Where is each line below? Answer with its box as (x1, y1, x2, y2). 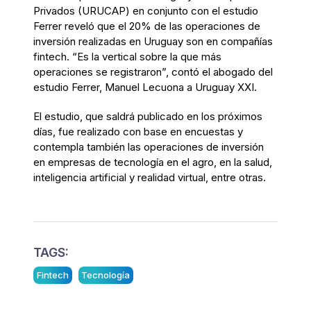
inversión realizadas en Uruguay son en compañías (33, 34, 273, 48)
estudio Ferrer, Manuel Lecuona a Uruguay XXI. (33, 80, 257, 94)
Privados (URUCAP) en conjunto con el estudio (33, 3, 258, 17)
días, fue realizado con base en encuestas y (33, 124, 243, 138)
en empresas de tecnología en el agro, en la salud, (33, 155, 272, 169)
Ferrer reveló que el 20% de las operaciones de (33, 19, 260, 33)
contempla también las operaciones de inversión (33, 140, 264, 153)
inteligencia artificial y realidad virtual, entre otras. (33, 170, 266, 184)
